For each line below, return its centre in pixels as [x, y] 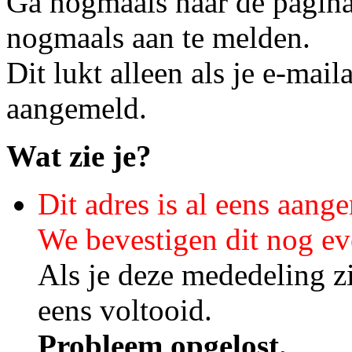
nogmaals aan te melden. [158, 37]
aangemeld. [77, 108]
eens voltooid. [133, 310]
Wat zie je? [79, 156]
